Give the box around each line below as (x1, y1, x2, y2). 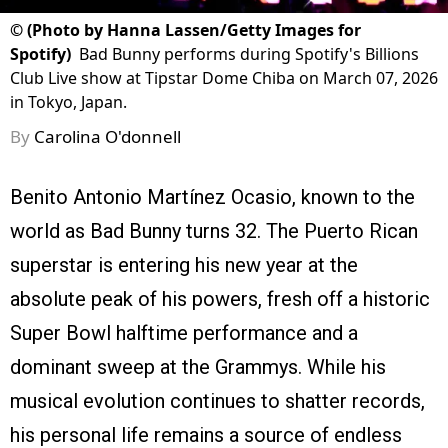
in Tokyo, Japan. (10, 91, 127, 114)
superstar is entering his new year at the (10, 253, 358, 278)
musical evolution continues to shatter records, (10, 389, 425, 414)
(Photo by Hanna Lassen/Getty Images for (27, 19, 361, 42)
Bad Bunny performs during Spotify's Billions (79, 43, 419, 66)
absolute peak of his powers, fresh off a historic (10, 287, 430, 312)
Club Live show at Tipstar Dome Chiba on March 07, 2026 (10, 67, 438, 90)
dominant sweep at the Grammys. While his (10, 355, 386, 380)
